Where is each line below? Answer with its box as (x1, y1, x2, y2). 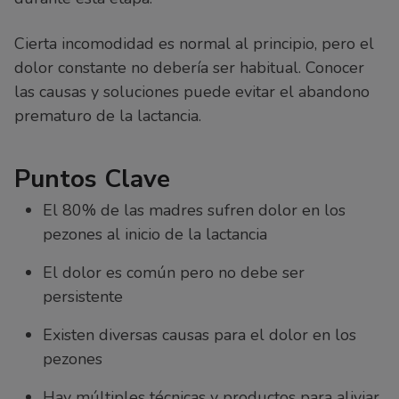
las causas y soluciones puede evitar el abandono (14, 81, 370, 103)
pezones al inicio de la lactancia (43, 224, 267, 246)
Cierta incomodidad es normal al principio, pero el (14, 33, 374, 55)
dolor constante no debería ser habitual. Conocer (14, 57, 364, 79)
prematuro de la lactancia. (14, 105, 201, 127)
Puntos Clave (14, 162, 170, 197)
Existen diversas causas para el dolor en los (43, 324, 356, 346)
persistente (43, 286, 123, 308)
